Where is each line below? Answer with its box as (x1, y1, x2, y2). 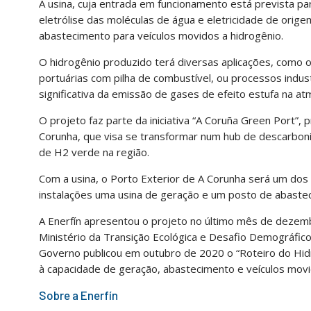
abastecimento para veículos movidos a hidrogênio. (39, 28, 283, 42)
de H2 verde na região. (39, 144, 149, 159)
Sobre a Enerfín (39, 287, 120, 302)
